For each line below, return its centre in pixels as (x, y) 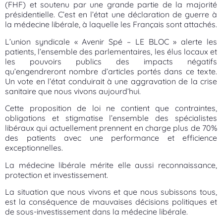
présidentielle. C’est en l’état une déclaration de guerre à (111, 15)
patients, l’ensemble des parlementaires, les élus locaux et (111, 51)
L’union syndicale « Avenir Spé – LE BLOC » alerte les (111, 41)
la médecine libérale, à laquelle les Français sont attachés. (111, 25)
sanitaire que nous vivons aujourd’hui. (73, 91)
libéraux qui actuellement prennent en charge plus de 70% (111, 128)
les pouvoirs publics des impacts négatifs (111, 61)
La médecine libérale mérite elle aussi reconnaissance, (111, 165)
